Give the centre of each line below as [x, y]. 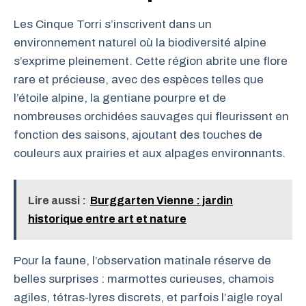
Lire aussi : [57, 200]
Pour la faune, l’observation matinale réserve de [142, 261]
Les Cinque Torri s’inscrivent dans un [113, 24]
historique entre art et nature [107, 219]
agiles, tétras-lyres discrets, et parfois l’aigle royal [148, 297]
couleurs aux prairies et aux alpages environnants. [150, 153]
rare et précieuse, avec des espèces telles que [139, 79]
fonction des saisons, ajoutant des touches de [138, 135]
